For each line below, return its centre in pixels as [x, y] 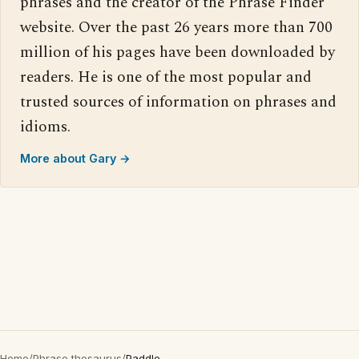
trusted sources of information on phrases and [178, 103]
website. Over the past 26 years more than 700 [176, 28]
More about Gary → [75, 159]
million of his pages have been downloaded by [177, 53]
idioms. [45, 127]
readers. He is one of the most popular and [166, 78]
